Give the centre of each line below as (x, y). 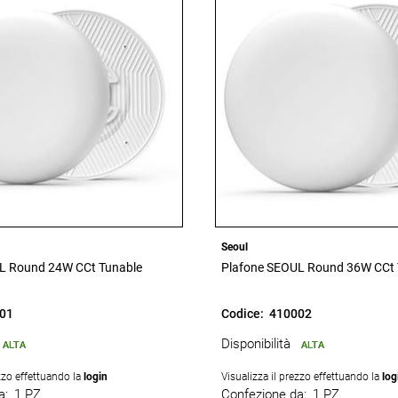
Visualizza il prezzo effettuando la (302, 377)
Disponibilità (256, 343)
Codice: (243, 314)
